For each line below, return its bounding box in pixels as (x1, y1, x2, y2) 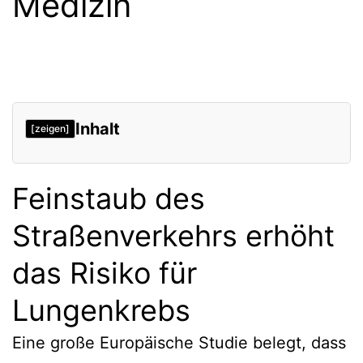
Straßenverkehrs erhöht (12, 217, 335, 254)
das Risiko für (12, 254, 197, 291)
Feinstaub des (12, 180, 205, 216)
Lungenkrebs (12, 292, 190, 328)
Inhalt (75, 118, 120, 139)
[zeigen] (31, 122, 70, 135)
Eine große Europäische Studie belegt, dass (12, 332, 346, 352)
